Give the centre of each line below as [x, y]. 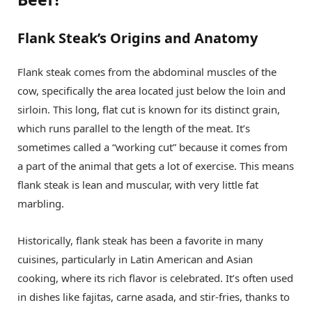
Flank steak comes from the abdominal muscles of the [147, 72]
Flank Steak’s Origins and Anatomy [138, 38]
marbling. [41, 204]
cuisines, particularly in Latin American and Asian [135, 259]
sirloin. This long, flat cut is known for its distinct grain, [149, 110]
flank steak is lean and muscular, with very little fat [138, 185]
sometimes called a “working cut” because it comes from [153, 147]
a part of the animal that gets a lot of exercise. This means [156, 166]
